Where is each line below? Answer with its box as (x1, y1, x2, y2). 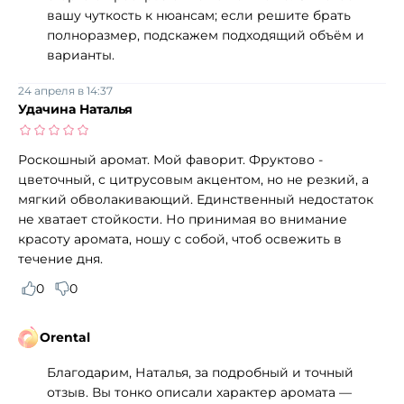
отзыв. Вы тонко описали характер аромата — (47, 383, 352, 400)
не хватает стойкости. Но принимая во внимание (18, 210, 347, 227)
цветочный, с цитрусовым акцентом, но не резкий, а (18, 170, 369, 188)
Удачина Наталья (18, 100, 133, 117)
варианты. (47, 46, 115, 63)
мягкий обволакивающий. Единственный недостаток (18, 190, 373, 207)
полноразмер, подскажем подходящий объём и (47, 26, 364, 43)
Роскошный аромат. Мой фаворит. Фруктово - (18, 151, 323, 168)
